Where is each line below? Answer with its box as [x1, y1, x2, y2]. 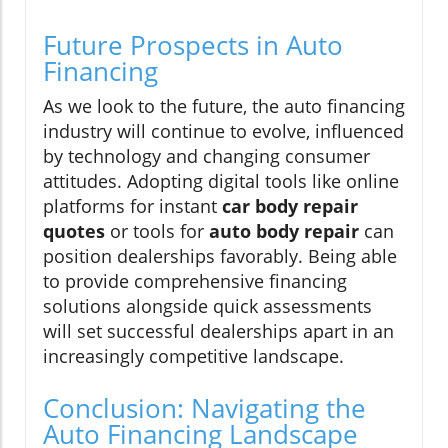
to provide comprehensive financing [43, 269, 347, 294]
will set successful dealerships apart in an [43, 319, 394, 344]
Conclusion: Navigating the [43, 390, 366, 427]
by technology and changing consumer [43, 144, 370, 169]
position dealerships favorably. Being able [43, 244, 397, 269]
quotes [43, 219, 105, 244]
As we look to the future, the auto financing [43, 94, 405, 119]
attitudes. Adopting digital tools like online [43, 169, 399, 194]
